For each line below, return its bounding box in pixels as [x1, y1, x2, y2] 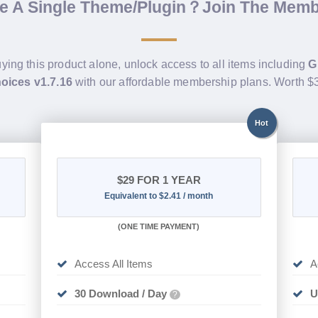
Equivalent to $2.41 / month [104, 191, 214, 202]
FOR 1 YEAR [133, 174, 201, 187]
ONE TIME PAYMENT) [121, 222, 200, 231]
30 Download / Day [75, 287, 168, 300]
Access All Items [75, 258, 153, 270]
